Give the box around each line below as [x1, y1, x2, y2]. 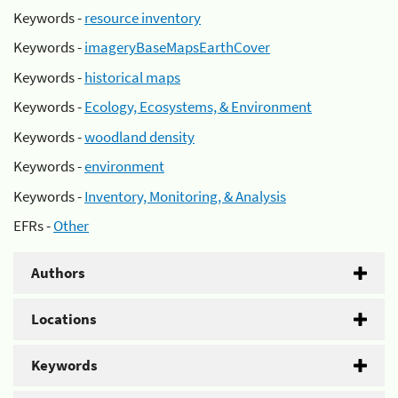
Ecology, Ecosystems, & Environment [84, 97, 312, 116]
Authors [31, 263, 85, 283]
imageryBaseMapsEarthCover [84, 37, 270, 57]
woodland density [84, 126, 195, 147]
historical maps [84, 67, 180, 87]
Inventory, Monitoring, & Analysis [84, 186, 286, 206]
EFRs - [13, 216, 53, 235]
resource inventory [84, 7, 201, 28]
